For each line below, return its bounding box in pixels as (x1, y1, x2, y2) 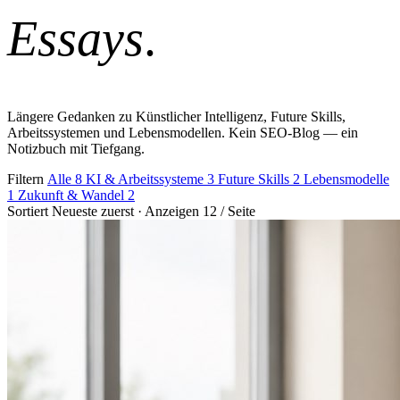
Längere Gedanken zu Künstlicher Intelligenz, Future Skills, (7, 108, 346, 124)
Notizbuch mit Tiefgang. (7, 140, 145, 156)
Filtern (7, 171, 47, 187)
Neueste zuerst (48, 203, 137, 219)
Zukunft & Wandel (18, 187, 128, 203)
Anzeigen (145, 203, 199, 219)
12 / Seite (199, 203, 255, 219)
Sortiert (7, 203, 48, 219)
